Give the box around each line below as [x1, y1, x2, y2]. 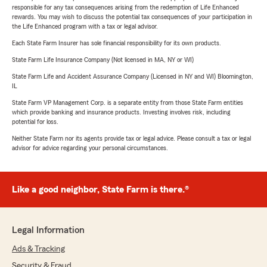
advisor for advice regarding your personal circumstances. [12, 144, 168, 152]
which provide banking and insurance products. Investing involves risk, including [12, 108, 231, 116]
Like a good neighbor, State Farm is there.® [12, 185, 189, 195]
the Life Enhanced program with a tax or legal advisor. [12, 23, 158, 30]
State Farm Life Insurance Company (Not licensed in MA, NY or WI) [12, 56, 194, 64]
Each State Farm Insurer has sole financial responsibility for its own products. [12, 39, 221, 47]
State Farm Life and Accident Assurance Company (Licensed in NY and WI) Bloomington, [12, 73, 253, 80]
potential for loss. [12, 118, 58, 126]
